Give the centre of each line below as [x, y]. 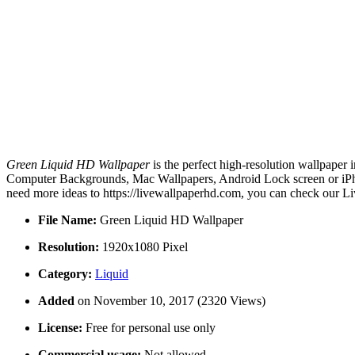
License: [60, 328]
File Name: [67, 220]
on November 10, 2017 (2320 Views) [172, 301]
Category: [65, 274]
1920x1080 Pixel [143, 247]
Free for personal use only [149, 328]
